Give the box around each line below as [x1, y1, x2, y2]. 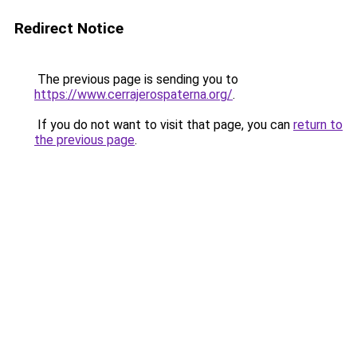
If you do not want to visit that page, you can [34, 117, 293, 132]
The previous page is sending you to [34, 72, 238, 87]
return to [293, 117, 343, 132]
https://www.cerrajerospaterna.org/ [34, 87, 233, 102]
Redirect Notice [14, 19, 124, 37]
